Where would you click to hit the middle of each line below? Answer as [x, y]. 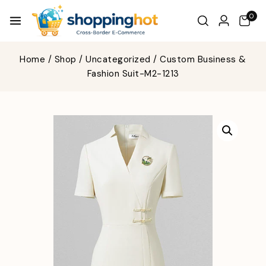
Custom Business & [203, 59]
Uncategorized [118, 59]
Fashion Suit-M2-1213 [133, 74]
